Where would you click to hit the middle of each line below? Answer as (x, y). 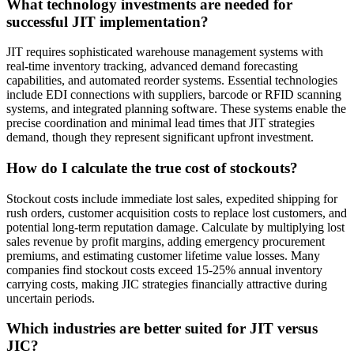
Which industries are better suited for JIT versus (162, 329)
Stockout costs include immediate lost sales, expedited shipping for (172, 198)
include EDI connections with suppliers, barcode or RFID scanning (174, 95)
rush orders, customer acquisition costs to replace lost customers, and (177, 213)
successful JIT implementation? (107, 21)
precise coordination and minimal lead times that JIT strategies (160, 123)
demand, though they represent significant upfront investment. (160, 137)
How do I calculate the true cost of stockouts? (152, 168)
